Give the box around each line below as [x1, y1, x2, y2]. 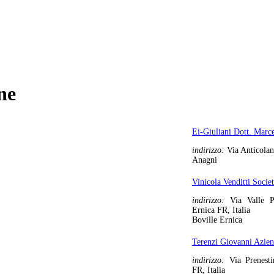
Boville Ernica [192, 215, 242, 224]
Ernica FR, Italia [192, 205, 250, 215]
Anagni [192, 155, 217, 165]
